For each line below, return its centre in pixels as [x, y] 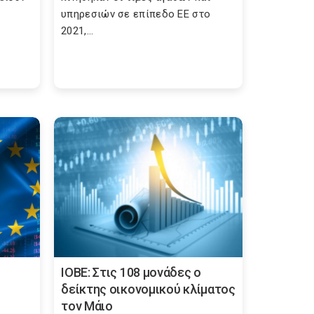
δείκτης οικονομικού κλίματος [148, 289]
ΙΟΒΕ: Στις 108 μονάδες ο [131, 272]
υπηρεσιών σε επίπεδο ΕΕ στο [136, 14]
